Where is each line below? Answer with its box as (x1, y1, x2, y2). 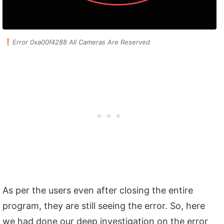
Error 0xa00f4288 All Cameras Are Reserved (12, 37, 150, 46)
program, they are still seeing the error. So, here (2, 200, 205, 211)
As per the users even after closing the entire (2, 184, 193, 195)
